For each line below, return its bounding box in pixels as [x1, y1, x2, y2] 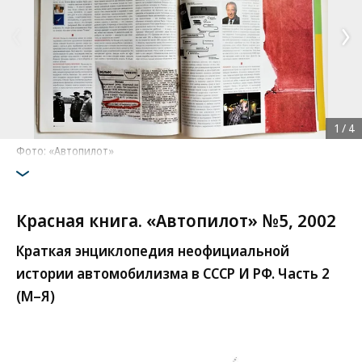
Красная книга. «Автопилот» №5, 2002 [16, 208, 336, 232]
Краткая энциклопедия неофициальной [16, 241, 289, 260]
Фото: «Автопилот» [16, 143, 114, 158]
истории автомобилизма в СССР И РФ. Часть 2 [16, 263, 330, 283]
